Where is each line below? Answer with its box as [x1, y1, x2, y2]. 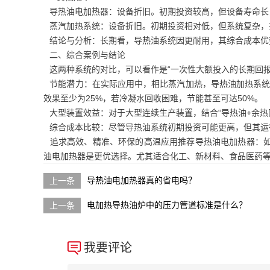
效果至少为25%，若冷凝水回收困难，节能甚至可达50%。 [43, 93, 263, 103]
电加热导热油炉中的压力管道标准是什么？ [87, 199, 247, 210]
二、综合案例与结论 [43, 50, 125, 60]
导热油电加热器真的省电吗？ [87, 175, 196, 185]
